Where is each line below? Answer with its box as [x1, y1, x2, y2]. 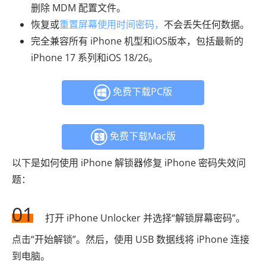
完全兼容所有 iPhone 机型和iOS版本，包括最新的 [31, 34, 243, 47]
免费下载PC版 [110, 85, 172, 99]
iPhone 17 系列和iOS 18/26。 [31, 50, 158, 64]
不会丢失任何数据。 [164, 17, 249, 31]
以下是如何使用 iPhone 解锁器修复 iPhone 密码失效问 [12, 156, 246, 169]
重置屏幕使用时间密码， [59, 17, 164, 31]
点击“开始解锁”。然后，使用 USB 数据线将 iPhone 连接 [12, 232, 249, 246]
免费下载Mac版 [107, 129, 176, 142]
